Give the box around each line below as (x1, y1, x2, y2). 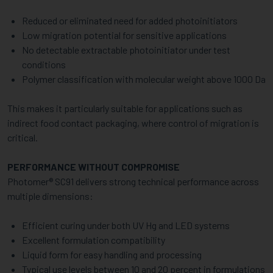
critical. (7, 132, 38, 143)
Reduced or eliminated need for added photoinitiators (22, 15, 238, 26)
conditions (22, 58, 66, 70)
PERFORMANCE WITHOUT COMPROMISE (7, 161, 180, 172)
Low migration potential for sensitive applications (22, 29, 227, 41)
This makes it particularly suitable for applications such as (7, 102, 243, 114)
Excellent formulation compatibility (22, 234, 165, 246)
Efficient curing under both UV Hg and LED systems (22, 219, 230, 231)
